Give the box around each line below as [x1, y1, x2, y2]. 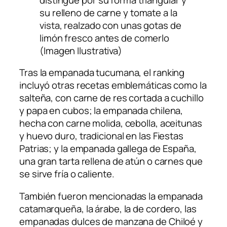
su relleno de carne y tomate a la [40, 6, 177, 19]
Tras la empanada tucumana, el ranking [19, 66, 185, 80]
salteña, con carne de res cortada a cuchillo [19, 91, 204, 105]
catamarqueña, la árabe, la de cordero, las [19, 202, 197, 215]
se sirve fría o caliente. [19, 167, 115, 181]
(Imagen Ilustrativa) [40, 44, 122, 57]
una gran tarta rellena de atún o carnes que [19, 155, 203, 168]
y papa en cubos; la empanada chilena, [19, 104, 183, 118]
